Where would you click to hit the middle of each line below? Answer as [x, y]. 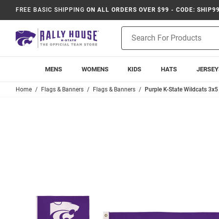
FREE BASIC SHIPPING [50, 10]
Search [132, 42]
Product [133, 31]
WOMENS [95, 69]
